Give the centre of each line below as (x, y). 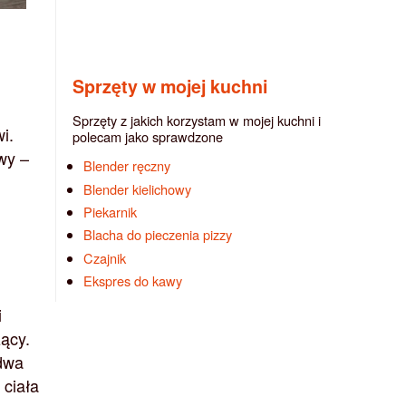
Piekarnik (111, 211)
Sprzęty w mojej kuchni (170, 86)
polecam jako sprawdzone (148, 136)
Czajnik (105, 257)
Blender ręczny (127, 166)
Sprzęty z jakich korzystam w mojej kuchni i (197, 120)
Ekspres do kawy (133, 280)
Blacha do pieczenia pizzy (158, 235)
